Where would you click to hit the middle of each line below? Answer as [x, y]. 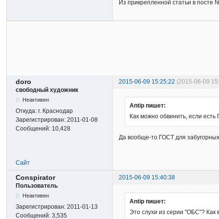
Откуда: [27, 111]
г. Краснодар [56, 111]
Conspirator [36, 178]
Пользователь [37, 186]
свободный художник [47, 90]
